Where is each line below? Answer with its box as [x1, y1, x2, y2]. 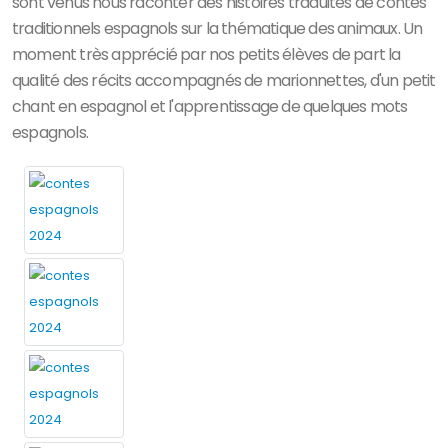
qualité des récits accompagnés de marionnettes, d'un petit [12, 69, 436, 93]
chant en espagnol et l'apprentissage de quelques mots [12, 95, 408, 119]
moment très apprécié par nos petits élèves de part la [12, 43, 401, 67]
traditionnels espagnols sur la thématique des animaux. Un [12, 17, 423, 41]
